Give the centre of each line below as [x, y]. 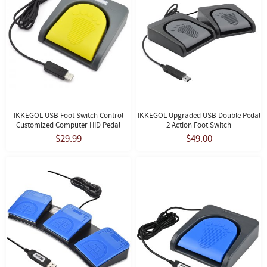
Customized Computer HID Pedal [68, 125]
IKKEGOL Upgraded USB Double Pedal [199, 115]
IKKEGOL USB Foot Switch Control [68, 115]
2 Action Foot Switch [199, 125]
